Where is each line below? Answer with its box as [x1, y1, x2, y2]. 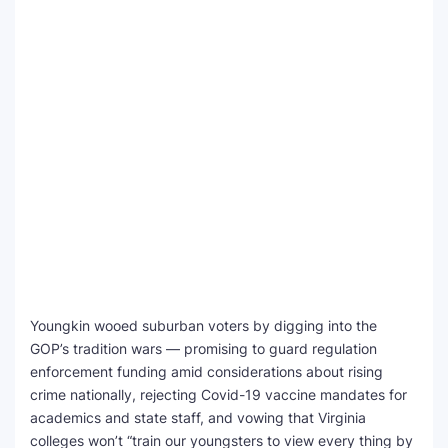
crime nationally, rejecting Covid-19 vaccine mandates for [30, 386, 407, 403]
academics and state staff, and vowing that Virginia [30, 409, 366, 426]
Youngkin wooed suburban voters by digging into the [30, 317, 377, 334]
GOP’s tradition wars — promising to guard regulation [30, 340, 377, 357]
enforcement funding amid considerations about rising [30, 363, 383, 380]
